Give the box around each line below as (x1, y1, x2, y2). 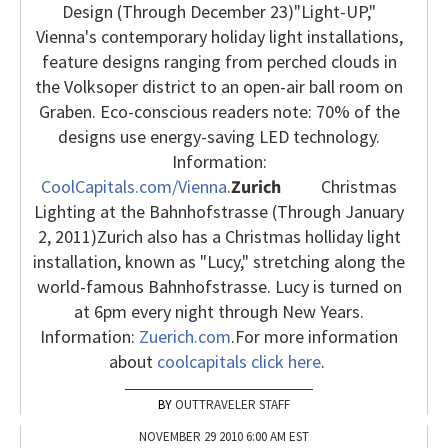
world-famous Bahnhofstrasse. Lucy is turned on (36, 275, 402, 299)
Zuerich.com (139, 325, 231, 349)
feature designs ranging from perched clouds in (41, 50, 397, 74)
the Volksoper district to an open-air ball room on (35, 75, 403, 99)
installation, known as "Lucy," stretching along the (33, 250, 405, 274)
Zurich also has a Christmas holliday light (96, 225, 401, 249)
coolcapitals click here (157, 350, 321, 374)
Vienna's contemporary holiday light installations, (35, 25, 403, 49)
